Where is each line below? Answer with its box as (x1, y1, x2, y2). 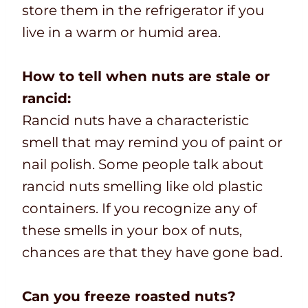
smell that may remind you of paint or (22, 134, 283, 151)
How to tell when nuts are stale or (22, 68, 270, 85)
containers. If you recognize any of (22, 200, 257, 217)
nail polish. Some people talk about (22, 156, 263, 173)
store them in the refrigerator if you (22, 2, 264, 19)
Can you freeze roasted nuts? (22, 288, 236, 305)
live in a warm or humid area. (22, 24, 221, 41)
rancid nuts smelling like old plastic (22, 178, 263, 195)
